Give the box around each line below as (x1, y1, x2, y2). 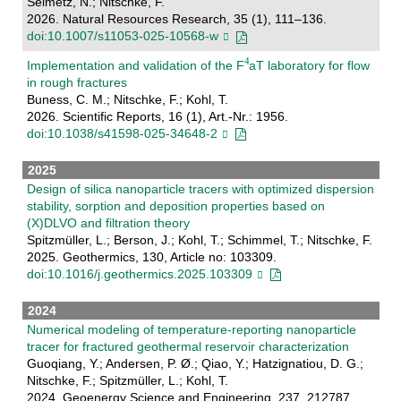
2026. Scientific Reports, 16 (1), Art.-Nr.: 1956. (26, 108, 288, 124)
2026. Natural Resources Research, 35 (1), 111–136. (26, 12, 327, 27)
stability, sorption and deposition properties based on (26, 198, 325, 213)
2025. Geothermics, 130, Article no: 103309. (26, 249, 277, 264)
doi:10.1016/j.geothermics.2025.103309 (26, 266, 252, 281)
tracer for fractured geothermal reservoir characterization (26, 338, 349, 354)
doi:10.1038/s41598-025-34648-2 (26, 125, 218, 141)
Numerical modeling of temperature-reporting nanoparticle (26, 321, 356, 337)
